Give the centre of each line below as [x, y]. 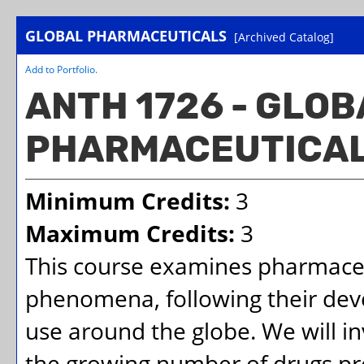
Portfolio [76, 69]
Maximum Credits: [130, 233]
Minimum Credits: [128, 201]
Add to [41, 69]
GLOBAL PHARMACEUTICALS [126, 36]
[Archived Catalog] [284, 37]
